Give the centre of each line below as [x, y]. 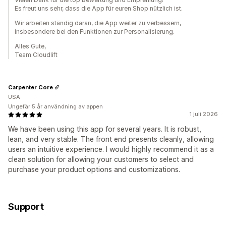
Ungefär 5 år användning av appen [55, 107]
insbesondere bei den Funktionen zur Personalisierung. [95, 32]
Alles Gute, [30, 46]
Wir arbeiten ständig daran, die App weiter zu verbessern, [98, 23]
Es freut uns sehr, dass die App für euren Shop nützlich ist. [99, 9]
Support [26, 207]
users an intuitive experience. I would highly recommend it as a [111, 149]
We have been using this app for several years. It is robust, [105, 129]
